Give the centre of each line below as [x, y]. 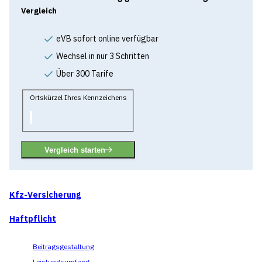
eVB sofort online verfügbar [107, 39]
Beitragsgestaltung [63, 247]
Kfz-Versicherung [45, 195]
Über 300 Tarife [85, 74]
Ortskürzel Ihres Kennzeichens [78, 97]
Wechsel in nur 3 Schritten [103, 56]
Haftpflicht [33, 219]
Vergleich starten [75, 150]
